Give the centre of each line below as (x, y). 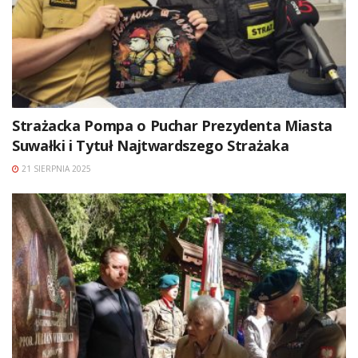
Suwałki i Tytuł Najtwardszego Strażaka (151, 145)
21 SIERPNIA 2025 (55, 168)
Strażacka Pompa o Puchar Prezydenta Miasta (172, 125)
